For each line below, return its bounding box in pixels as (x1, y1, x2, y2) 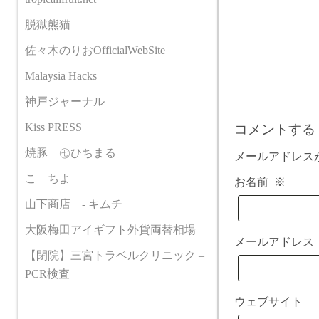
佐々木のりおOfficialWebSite (25, 44, 165, 56)
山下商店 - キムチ (25, 198, 122, 210)
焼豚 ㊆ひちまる (25, 147, 116, 159)
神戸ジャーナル (25, 95, 105, 108)
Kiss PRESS (25, 121, 82, 133)
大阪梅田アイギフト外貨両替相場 (25, 224, 196, 236)
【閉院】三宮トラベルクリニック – (25, 249, 204, 261)
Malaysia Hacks (25, 70, 97, 82)
